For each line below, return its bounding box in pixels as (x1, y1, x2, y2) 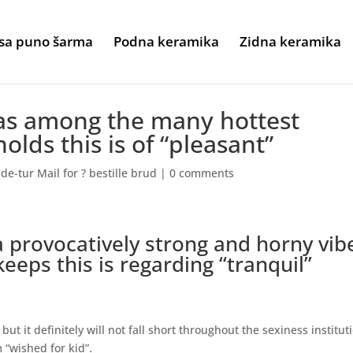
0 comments (169, 165, 235, 180)
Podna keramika (113, 32, 219, 50)
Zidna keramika (240, 32, 341, 50)
